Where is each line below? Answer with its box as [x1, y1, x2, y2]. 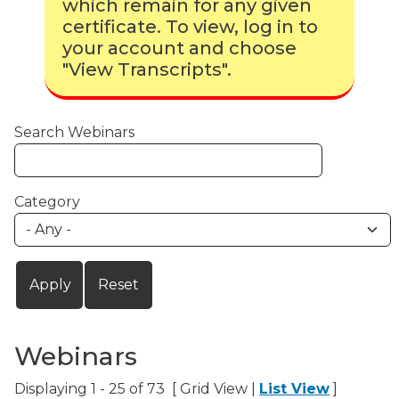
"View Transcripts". [62, 59, 232, 81]
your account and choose [62, 37, 297, 60]
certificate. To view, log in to [62, 16, 318, 38]
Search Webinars [14, 124, 134, 142]
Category [14, 193, 80, 211]
